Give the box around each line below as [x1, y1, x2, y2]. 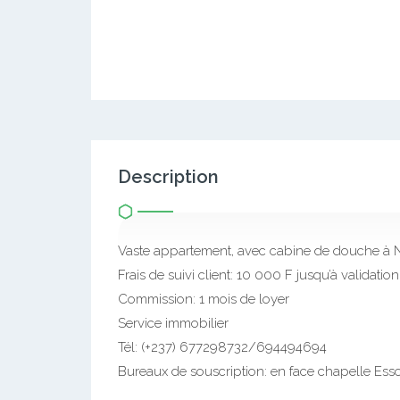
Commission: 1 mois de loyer [118, 291, 289, 307]
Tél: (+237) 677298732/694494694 [118, 339, 327, 355]
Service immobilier [118, 315, 229, 331]
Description [118, 166, 219, 187]
